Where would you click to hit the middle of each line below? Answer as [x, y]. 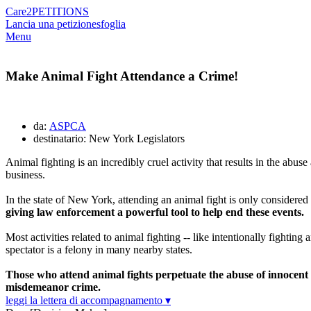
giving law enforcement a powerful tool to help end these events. [155, 212]
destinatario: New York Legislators [109, 139]
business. [25, 175]
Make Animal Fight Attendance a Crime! [122, 76]
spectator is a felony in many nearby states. [99, 250]
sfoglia [111, 24]
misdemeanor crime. [53, 287]
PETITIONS [60, 11]
